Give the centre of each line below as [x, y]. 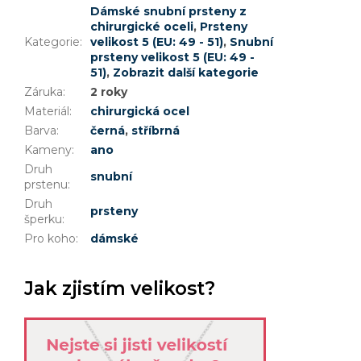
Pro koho [50, 238]
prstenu [46, 184]
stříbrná [156, 130]
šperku [43, 219]
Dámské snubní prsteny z [168, 11]
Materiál [47, 111]
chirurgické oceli [142, 26]
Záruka [44, 91]
